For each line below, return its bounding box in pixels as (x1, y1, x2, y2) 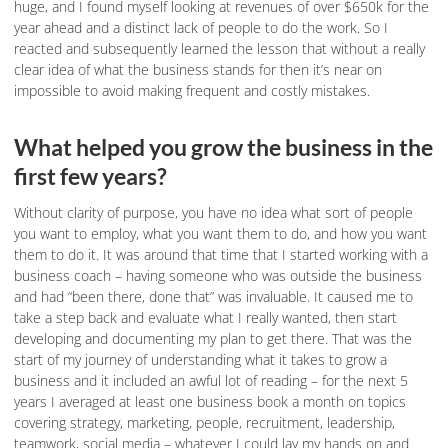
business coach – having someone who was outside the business (14, 266, 422, 286)
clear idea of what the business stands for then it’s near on (14, 59, 382, 79)
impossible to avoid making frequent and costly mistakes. (14, 80, 370, 100)
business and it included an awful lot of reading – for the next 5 (14, 371, 408, 391)
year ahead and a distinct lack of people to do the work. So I (14, 17, 388, 37)
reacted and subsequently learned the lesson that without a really (14, 38, 425, 58)
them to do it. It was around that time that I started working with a (14, 245, 428, 265)
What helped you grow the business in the (14, 134, 433, 162)
